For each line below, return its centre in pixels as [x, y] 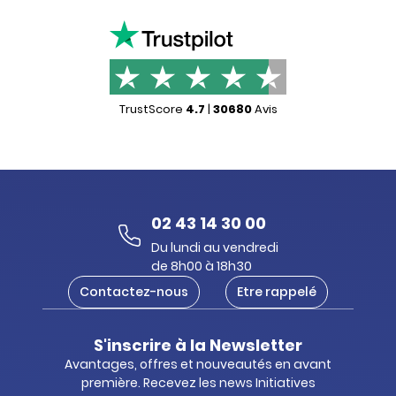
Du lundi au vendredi [214, 247]
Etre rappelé [277, 291]
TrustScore [152, 109]
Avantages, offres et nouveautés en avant [198, 364]
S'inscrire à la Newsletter [198, 345]
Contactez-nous [134, 291]
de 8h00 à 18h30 [201, 266]
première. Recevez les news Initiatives [198, 382]
